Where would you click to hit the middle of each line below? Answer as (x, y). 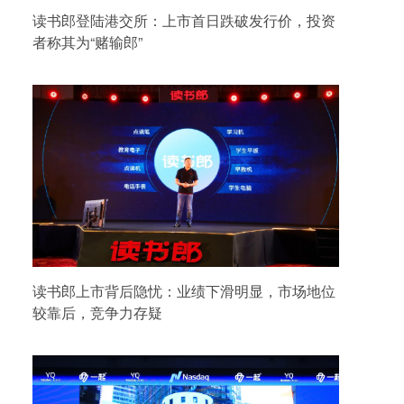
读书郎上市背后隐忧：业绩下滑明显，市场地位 (184, 290)
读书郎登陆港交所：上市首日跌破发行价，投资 (184, 20)
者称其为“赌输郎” (87, 41)
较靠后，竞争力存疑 (97, 312)
